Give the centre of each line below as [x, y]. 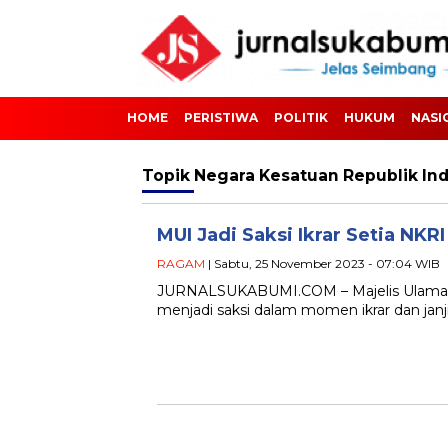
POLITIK [301, 117]
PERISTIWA [221, 117]
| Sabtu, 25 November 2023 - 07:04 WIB [322, 263]
